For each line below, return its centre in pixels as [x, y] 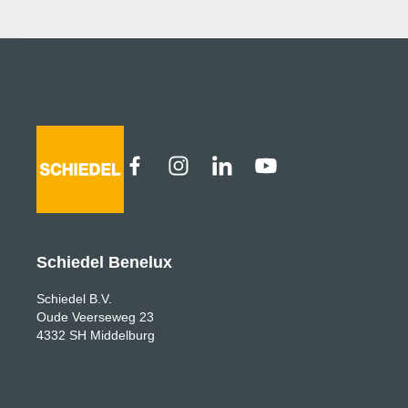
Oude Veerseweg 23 [95, 317]
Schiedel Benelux [104, 262]
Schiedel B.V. [74, 299]
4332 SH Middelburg [96, 335]
